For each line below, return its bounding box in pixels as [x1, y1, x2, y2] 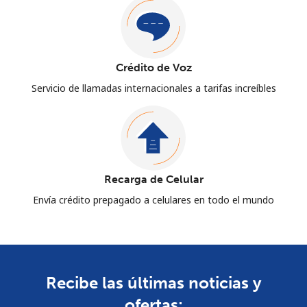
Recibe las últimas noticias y [45, 272, 262, 293]
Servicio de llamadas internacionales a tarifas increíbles [31, 81, 276, 95]
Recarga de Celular [103, 172, 204, 186]
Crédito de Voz [115, 60, 192, 74]
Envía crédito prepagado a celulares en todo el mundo [33, 193, 274, 206]
